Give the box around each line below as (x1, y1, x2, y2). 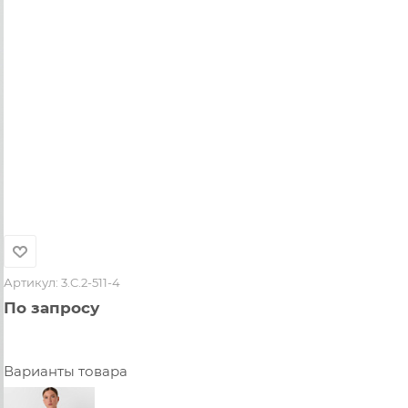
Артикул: (4, 274, 58, 290)
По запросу (4, 298, 99, 317)
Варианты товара (4, 362, 127, 380)
